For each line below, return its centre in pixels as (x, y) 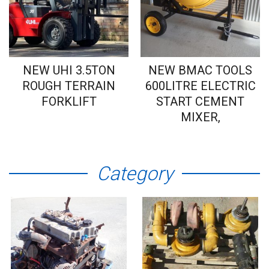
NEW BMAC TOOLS (200, 71)
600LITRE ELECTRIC (200, 86)
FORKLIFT (69, 102)
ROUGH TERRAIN (69, 86)
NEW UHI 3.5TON (69, 71)
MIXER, (200, 117)
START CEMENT (200, 102)
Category (134, 174)
